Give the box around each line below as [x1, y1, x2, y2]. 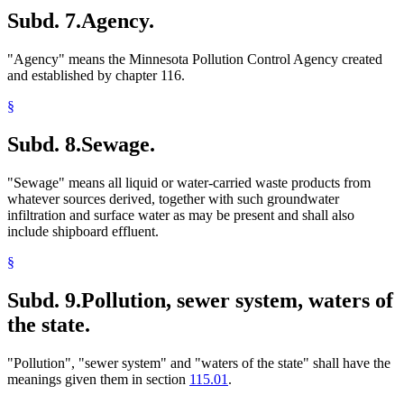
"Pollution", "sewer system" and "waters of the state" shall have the [7, 354, 390, 371]
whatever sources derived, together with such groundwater [7, 191, 339, 207]
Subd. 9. [7, 289, 81, 313]
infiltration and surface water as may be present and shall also [7, 207, 354, 224]
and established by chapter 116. [7, 68, 185, 84]
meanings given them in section [7, 371, 189, 387]
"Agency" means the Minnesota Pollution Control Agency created [7, 51, 382, 68]
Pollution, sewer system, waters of [81, 289, 393, 313]
